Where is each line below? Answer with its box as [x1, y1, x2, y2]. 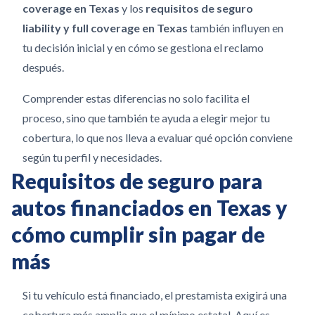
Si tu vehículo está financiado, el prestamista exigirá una [22, 288, 287, 302]
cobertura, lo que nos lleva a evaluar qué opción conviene [22, 131, 292, 144]
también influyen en [188, 21, 283, 34]
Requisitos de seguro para [11, 168, 262, 193]
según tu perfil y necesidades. [22, 150, 162, 164]
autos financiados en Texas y [11, 195, 288, 220]
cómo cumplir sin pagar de [11, 221, 265, 247]
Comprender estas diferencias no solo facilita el [22, 91, 250, 105]
